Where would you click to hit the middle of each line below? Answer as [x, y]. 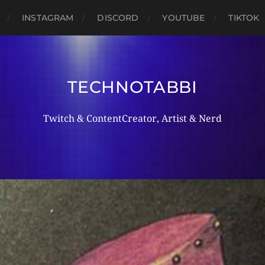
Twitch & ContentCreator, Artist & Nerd [132, 119]
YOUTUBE [184, 18]
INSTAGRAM [48, 18]
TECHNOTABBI [132, 87]
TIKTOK [244, 18]
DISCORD [118, 18]
